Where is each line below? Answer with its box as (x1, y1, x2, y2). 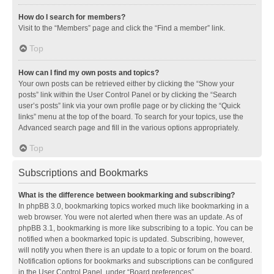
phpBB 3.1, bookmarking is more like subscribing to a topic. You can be (18, 223, 253, 232)
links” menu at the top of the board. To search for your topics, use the (18, 112, 243, 121)
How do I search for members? (18, 12, 125, 21)
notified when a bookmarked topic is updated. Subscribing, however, (18, 234, 244, 243)
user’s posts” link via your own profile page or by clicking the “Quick (18, 101, 240, 110)
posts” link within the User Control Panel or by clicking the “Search (18, 90, 237, 99)
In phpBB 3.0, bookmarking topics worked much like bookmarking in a (18, 201, 249, 210)
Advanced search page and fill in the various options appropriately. (18, 123, 239, 132)
